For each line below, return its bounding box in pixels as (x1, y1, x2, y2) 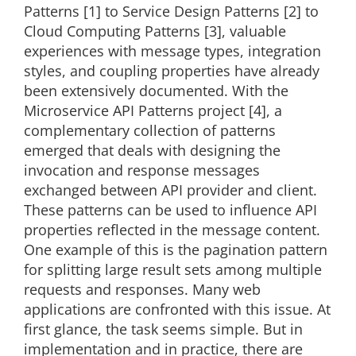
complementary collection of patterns (24, 121, 276, 140)
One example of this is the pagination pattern (24, 240, 327, 259)
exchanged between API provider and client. (24, 180, 317, 199)
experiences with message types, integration (24, 41, 321, 60)
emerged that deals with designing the (24, 141, 281, 160)
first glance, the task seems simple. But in (24, 319, 303, 339)
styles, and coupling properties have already (24, 61, 319, 80)
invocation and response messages (24, 161, 260, 180)
